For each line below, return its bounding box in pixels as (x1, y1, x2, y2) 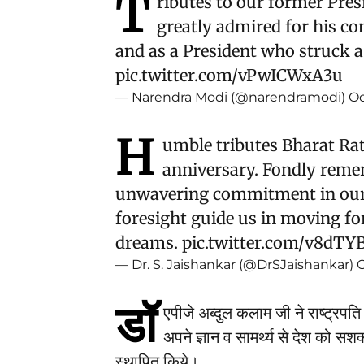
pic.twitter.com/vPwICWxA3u (115, 65, 343, 85)
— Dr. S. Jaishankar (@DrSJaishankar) (115, 257, 357, 272)
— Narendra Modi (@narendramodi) (115, 89, 349, 105)
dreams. (115, 232, 182, 253)
